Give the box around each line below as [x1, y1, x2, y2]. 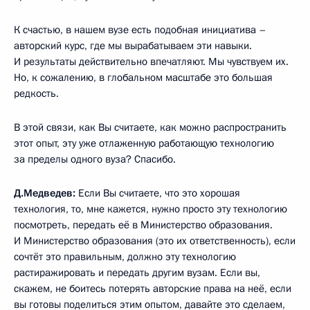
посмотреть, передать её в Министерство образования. [14, 217, 273, 232]
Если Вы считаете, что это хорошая [78, 185, 240, 200]
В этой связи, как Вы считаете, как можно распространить [14, 120, 286, 134]
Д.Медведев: [14, 185, 78, 200]
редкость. [14, 86, 59, 100]
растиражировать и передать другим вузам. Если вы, [14, 265, 260, 280]
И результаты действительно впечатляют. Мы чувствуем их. [14, 54, 289, 69]
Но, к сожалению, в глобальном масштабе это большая [14, 70, 273, 84]
